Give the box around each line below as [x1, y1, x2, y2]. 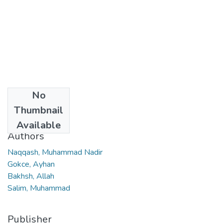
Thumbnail [14, 103, 63, 117]
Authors [7, 129, 44, 143]
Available [16, 118, 61, 132]
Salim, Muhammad [7, 182, 70, 194]
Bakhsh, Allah [7, 170, 54, 182]
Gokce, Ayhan [7, 158, 55, 170]
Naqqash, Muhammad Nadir [7, 146, 103, 158]
